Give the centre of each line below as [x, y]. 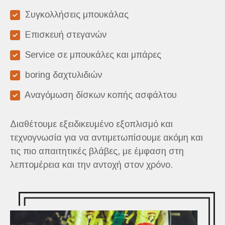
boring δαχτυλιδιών [61, 75]
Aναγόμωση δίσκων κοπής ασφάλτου [98, 95]
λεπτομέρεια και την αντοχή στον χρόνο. [91, 164]
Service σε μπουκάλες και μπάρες [91, 54]
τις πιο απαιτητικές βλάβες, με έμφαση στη [97, 151]
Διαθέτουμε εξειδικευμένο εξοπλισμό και [91, 124]
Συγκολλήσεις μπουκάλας [74, 14]
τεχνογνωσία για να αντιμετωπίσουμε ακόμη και [106, 137]
